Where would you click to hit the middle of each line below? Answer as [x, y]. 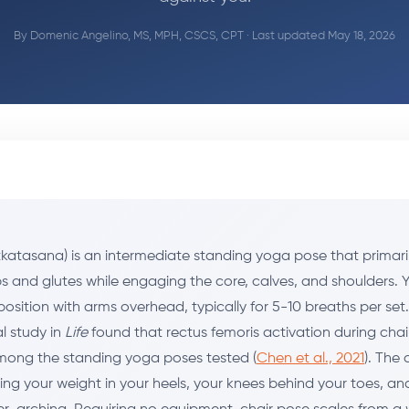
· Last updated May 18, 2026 [320, 36]
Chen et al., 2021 [310, 358]
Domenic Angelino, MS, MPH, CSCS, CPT [137, 36]
